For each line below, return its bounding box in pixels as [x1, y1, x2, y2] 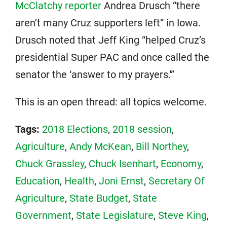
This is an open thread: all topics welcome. [15, 96, 207, 108]
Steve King [158, 209, 207, 222]
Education [15, 175, 60, 187]
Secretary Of [148, 175, 205, 187]
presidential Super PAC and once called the [15, 51, 209, 64]
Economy [161, 158, 201, 170]
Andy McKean [69, 140, 131, 153]
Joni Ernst [99, 175, 144, 187]
